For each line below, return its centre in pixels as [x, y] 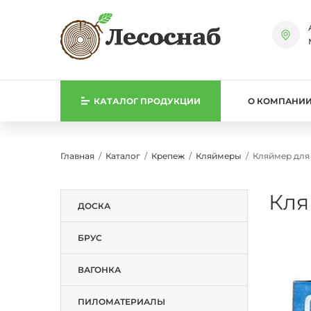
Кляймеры [219, 156]
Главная [77, 156]
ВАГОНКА [99, 270]
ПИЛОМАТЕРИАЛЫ [121, 302]
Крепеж [168, 156]
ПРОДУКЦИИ [170, 101]
